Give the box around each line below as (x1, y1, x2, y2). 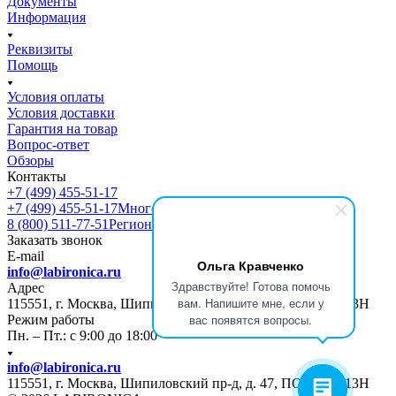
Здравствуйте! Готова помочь (171, 278, 331, 294)
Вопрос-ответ (7, 136, 89, 152)
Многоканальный (118, 200, 225, 216)
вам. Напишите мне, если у (177, 294, 324, 311)
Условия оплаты (7, 88, 104, 104)
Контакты (7, 168, 66, 184)
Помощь (7, 57, 57, 72)
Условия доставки (7, 104, 115, 120)
